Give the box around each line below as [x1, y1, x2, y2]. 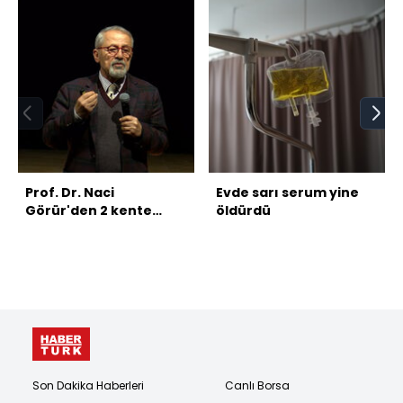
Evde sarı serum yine [216, 183, 359, 201]
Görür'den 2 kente [25, 201, 152, 219]
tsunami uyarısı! [25, 219, 139, 237]
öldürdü [216, 201, 271, 219]
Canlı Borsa [225, 377, 290, 393]
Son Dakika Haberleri [32, 377, 144, 393]
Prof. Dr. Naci [25, 183, 114, 201]
